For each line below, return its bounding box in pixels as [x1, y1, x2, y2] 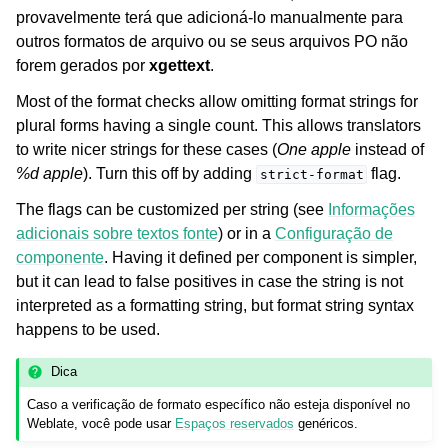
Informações [328, 200, 415, 218]
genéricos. [294, 415, 359, 431]
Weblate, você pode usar [27, 415, 176, 431]
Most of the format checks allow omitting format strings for [16, 92, 418, 110]
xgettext [149, 56, 210, 74]
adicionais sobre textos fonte [16, 224, 218, 242]
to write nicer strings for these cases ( [16, 140, 277, 158]
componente [16, 248, 104, 266]
